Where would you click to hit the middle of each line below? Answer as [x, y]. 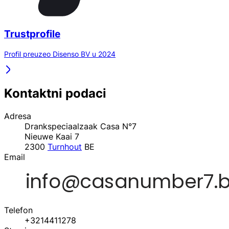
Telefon [18, 210]
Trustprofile [32, 34]
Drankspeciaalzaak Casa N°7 [81, 126]
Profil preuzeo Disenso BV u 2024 [60, 54]
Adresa [18, 116]
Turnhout [65, 146]
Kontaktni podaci [55, 93]
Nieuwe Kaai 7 [52, 136]
